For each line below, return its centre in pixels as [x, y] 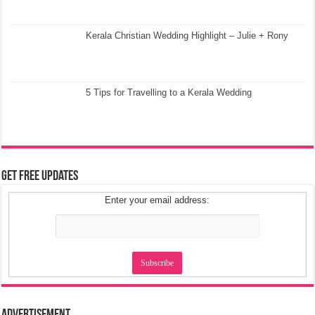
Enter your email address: [157, 200]
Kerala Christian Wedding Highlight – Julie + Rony [187, 35]
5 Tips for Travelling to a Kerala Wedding [169, 92]
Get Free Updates [40, 177]
